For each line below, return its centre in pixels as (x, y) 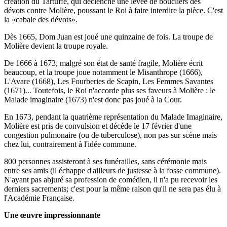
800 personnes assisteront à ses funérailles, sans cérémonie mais (105, 161)
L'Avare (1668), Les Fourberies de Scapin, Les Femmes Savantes (109, 81)
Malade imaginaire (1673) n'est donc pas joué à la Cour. (93, 99)
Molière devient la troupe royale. (56, 46)
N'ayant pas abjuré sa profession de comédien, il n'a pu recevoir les (111, 179)
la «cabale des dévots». (41, 19)
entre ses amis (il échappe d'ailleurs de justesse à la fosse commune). (112, 170)
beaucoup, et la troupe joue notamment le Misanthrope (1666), (103, 72)
